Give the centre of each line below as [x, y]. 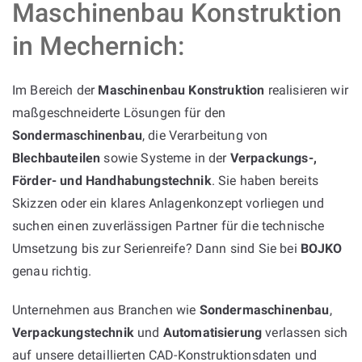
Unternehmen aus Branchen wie [106, 309]
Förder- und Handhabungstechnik [112, 180]
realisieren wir [306, 90]
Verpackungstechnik [73, 332]
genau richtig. [52, 271]
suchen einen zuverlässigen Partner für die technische [168, 225]
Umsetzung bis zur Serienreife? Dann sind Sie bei [156, 248]
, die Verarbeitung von [205, 135]
